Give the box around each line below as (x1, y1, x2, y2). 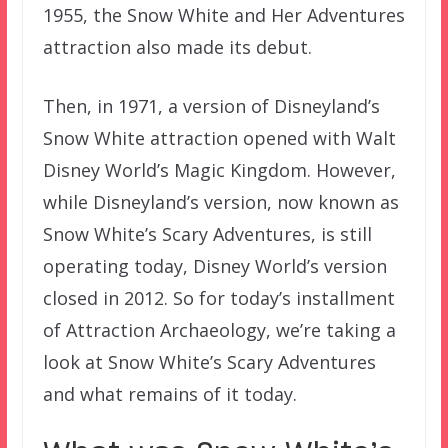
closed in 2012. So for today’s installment (42, 285, 395, 310)
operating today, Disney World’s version (42, 253, 387, 278)
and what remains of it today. (42, 381, 297, 406)
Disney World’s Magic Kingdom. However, (42, 157, 396, 182)
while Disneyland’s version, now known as (42, 189, 399, 214)
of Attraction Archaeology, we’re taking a (42, 317, 396, 342)
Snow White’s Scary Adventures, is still (42, 221, 372, 246)
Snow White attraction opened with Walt (42, 125, 396, 150)
